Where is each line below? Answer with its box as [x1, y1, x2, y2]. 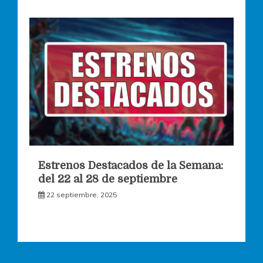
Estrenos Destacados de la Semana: [38, 160, 223, 172]
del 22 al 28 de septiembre [38, 173, 177, 186]
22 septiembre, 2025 [46, 190, 117, 200]
